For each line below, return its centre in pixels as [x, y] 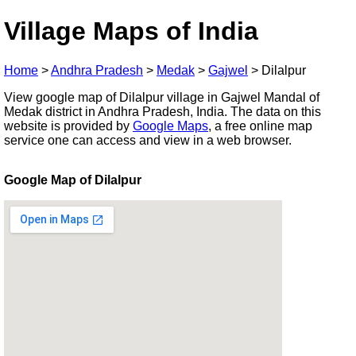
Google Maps [170, 126]
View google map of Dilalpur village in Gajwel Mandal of [162, 97]
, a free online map [260, 126]
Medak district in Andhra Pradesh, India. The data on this [163, 111]
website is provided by [68, 126]
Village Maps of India [131, 31]
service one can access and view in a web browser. [148, 140]
